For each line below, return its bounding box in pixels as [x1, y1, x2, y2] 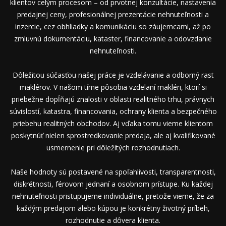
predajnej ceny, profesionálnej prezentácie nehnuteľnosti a [17, 9, 209, 19]
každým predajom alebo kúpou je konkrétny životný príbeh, [16, 203, 210, 213]
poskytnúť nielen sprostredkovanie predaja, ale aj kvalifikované [11, 130, 215, 140]
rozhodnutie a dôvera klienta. [66, 215, 160, 225]
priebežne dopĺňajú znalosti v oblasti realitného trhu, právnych [12, 94, 214, 104]
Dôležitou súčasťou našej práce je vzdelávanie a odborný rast [12, 70, 214, 80]
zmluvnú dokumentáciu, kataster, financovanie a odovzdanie [14, 33, 212, 43]
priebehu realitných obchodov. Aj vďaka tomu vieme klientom [13, 118, 213, 128]
